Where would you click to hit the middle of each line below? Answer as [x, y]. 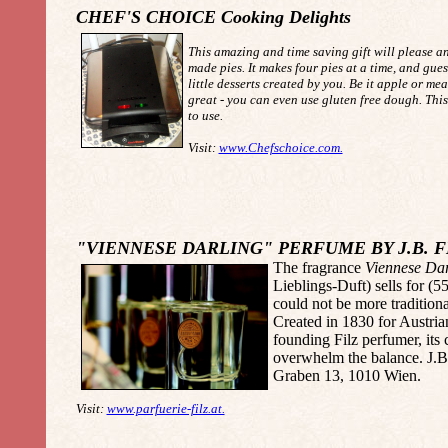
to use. [205, 115]
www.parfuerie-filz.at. [165, 408]
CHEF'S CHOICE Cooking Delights [213, 17]
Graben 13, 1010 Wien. [346, 375]
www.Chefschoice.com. [280, 147]
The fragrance [318, 267]
